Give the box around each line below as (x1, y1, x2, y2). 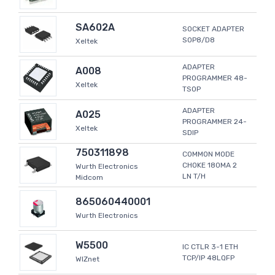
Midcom (76, 173, 103, 182)
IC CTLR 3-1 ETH (182, 242, 238, 252)
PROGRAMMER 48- (182, 74, 247, 83)
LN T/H (182, 172, 206, 181)
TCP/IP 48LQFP (182, 254, 234, 263)
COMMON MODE (182, 150, 234, 159)
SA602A (76, 21, 115, 34)
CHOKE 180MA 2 (182, 161, 237, 170)
